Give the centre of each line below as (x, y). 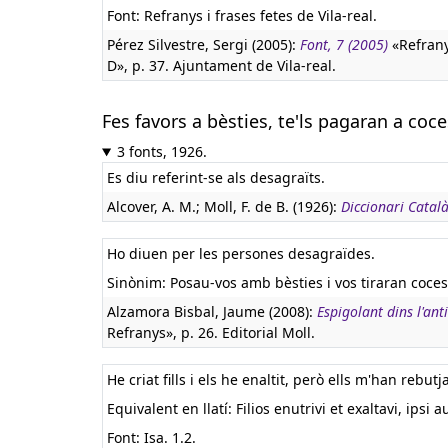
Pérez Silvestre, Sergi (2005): (203, 44)
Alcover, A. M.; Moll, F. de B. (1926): (224, 206)
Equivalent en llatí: (171, 408)
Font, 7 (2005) (344, 44)
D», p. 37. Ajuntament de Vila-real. (221, 65)
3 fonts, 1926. (161, 151)
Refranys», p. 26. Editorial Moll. (211, 332)
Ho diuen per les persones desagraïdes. (241, 253)
